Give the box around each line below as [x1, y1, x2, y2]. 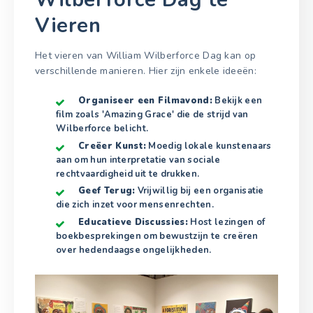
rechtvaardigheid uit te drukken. [56, 167, 200, 180]
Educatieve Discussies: [78, 215, 189, 228]
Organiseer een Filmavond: [78, 94, 212, 108]
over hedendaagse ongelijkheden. [56, 243, 212, 256]
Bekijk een [212, 94, 263, 108]
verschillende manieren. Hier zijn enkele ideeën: [35, 64, 257, 78]
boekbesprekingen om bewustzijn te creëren [56, 229, 259, 242]
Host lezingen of [188, 215, 265, 228]
